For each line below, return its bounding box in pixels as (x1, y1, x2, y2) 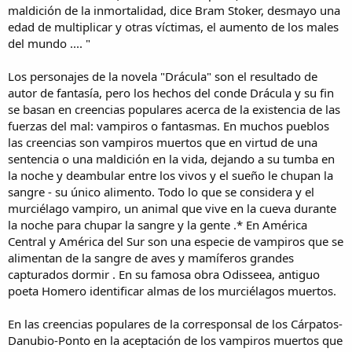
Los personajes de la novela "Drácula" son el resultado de (8, 68, 317, 85)
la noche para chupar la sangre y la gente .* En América (8, 217, 307, 233)
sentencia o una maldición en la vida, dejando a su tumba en (8, 151, 335, 167)
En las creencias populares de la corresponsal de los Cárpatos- (8, 316, 343, 332)
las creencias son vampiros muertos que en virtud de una (8, 134, 317, 151)
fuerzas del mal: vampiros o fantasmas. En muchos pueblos (8, 118, 329, 134)
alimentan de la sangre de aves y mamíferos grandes (8, 250, 294, 266)
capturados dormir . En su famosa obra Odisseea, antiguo (8, 266, 320, 283)
